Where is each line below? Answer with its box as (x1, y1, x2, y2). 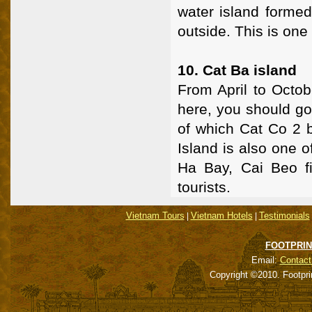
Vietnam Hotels (190, 210, 253, 221)
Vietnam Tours (125, 210, 185, 221)
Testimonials (258, 210, 310, 221)
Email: (251, 254, 280, 265)
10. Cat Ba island (178, 61, 297, 78)
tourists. (178, 178, 231, 195)
